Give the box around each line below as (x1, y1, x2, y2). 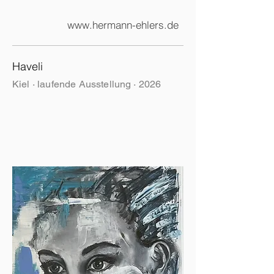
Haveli (12, 59, 43, 73)
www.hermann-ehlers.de (67, 18, 179, 31)
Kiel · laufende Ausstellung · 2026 (12, 78, 161, 90)
